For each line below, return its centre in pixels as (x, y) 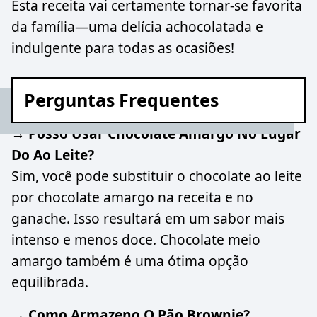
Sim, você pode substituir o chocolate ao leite (157, 175)
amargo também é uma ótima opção (130, 260)
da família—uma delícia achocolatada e (137, 27)
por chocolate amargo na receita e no (132, 197)
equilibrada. (50, 282)
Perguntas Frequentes (121, 99)
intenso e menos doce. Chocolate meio (136, 239)
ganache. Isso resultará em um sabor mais (148, 218)
